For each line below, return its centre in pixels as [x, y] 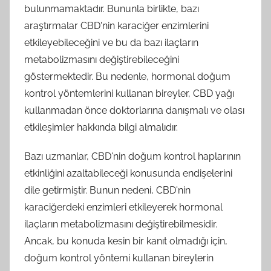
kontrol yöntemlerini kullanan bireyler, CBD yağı [129, 93]
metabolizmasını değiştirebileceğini [102, 60]
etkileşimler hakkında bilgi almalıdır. [101, 127]
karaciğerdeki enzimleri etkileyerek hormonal [123, 207]
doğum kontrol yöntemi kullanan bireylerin [119, 258]
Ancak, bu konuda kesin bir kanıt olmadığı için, [126, 241]
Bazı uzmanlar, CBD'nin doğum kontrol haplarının [132, 156]
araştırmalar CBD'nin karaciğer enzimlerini [116, 26]
